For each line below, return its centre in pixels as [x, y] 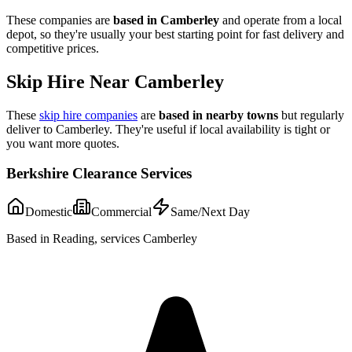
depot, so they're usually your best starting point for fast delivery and [175, 34]
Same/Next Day [210, 211]
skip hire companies [88, 115]
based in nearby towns [218, 115]
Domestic [49, 211]
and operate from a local [280, 20]
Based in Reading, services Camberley [102, 238]
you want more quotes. [63, 143]
